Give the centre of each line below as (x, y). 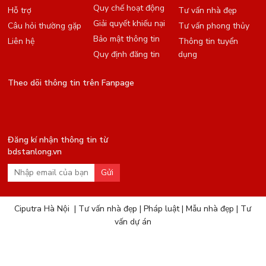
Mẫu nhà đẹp (210, 209)
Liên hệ (21, 42)
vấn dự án (133, 222)
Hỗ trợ (20, 11)
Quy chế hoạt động (129, 8)
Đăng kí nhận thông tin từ (58, 140)
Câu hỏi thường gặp (45, 26)
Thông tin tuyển (208, 42)
